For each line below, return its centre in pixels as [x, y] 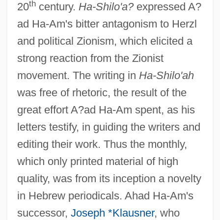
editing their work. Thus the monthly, [102, 144]
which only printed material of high [97, 161]
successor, [44, 213]
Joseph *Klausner [112, 213]
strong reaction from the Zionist [90, 58]
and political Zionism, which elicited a [105, 41]
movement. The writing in [78, 75]
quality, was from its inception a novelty [109, 178]
